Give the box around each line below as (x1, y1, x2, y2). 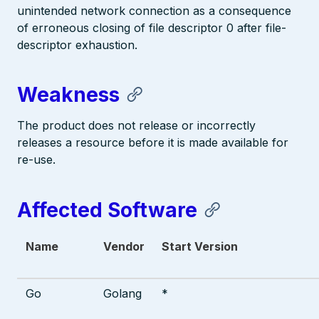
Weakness (17, 83, 120, 108)
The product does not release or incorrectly (17, 118, 256, 133)
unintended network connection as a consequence (17, 4, 291, 18)
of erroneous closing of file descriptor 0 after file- (17, 21, 286, 35)
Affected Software (17, 197, 197, 222)
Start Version (162, 239, 238, 253)
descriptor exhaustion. (17, 38, 137, 52)
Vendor (103, 239, 145, 253)
